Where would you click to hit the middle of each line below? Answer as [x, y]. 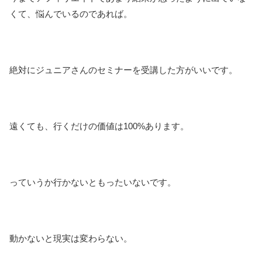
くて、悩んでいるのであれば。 [71, 13]
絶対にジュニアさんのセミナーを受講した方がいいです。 [123, 70]
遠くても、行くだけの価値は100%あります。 [99, 126]
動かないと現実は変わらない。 [71, 238]
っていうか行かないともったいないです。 [93, 182]
